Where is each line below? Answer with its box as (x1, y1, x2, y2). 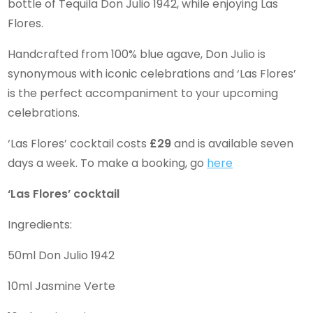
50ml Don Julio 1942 (8, 247, 118, 263)
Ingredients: (8, 216, 73, 233)
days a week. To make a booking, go (8, 154, 208, 171)
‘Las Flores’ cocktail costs (8, 135, 150, 152)
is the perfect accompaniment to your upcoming (8, 85, 279, 101)
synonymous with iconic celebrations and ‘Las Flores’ (8, 65, 297, 82)
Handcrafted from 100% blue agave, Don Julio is (8, 45, 266, 62)
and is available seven (171, 135, 294, 152)
